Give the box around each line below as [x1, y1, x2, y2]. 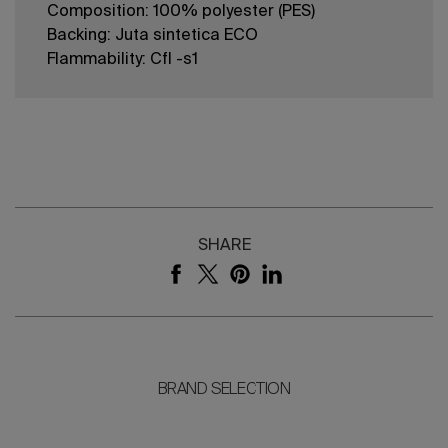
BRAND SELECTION [157, 382, 291, 399]
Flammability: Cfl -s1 [47, 52, 198, 69]
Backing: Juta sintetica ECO [47, 28, 258, 45]
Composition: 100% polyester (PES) [47, 4, 315, 21]
